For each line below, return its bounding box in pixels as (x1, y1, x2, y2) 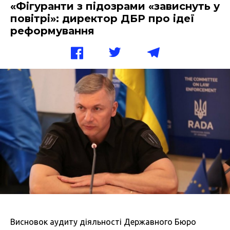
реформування (10, 25, 94, 37)
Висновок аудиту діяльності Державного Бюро (10, 217, 196, 227)
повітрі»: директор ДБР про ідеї (10, 12, 195, 25)
